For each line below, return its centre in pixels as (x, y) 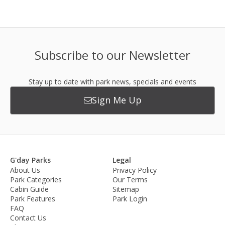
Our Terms (130, 179)
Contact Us (28, 217)
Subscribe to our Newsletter (113, 55)
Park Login (130, 198)
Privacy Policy (135, 170)
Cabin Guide (29, 189)
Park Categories (36, 179)
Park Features (33, 198)
